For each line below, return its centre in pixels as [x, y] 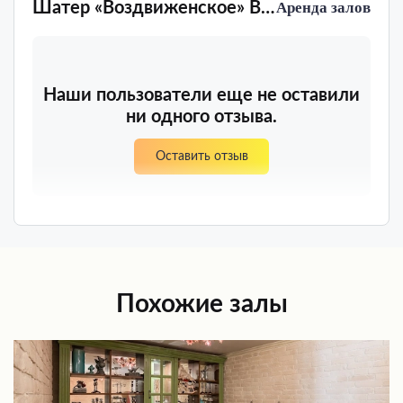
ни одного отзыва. [201, 116]
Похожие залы [201, 304]
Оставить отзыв [201, 156]
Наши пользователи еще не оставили [201, 95]
